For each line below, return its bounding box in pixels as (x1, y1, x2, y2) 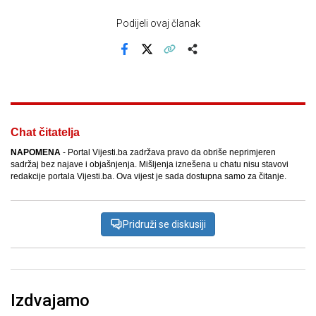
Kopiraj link (168, 53, 214, 64)
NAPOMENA (11, 147, 61, 158)
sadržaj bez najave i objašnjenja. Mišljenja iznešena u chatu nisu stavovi (11, 159, 288, 170)
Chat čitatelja (11, 126, 80, 139)
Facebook (123, 53, 166, 64)
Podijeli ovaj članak (116, 18, 200, 30)
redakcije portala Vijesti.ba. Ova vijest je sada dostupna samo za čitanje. (11, 171, 286, 182)
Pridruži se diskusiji (123, 219, 206, 231)
